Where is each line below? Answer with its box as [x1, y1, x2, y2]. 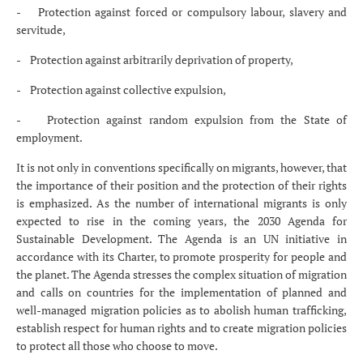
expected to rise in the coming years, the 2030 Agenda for [16, 213, 347, 229]
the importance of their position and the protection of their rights [16, 177, 347, 194]
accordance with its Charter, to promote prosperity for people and [16, 249, 347, 265]
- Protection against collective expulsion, [16, 82, 226, 98]
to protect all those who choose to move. [16, 338, 218, 354]
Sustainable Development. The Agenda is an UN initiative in [16, 231, 347, 247]
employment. [16, 130, 83, 146]
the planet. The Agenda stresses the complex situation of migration [16, 267, 347, 283]
